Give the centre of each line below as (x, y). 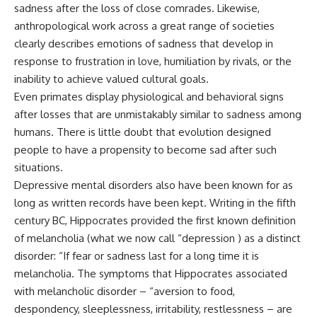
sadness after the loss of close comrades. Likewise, (137, 8)
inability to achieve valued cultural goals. (111, 79)
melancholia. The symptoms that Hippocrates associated (151, 273)
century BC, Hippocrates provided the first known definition (155, 220)
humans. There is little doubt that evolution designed (143, 132)
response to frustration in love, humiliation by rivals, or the (153, 61)
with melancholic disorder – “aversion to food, (125, 291)
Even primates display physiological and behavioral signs (149, 97)
